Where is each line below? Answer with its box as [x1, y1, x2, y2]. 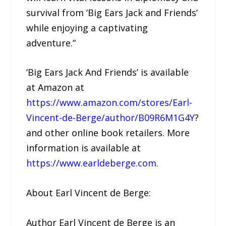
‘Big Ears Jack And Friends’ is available [26, 66, 189, 79]
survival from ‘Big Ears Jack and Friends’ [26, 6, 198, 19]
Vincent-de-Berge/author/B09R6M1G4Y [26, 111, 195, 124]
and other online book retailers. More [26, 127, 190, 139]
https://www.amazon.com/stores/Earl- [26, 96, 193, 109]
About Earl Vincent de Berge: [26, 187, 151, 199]
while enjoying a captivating [26, 21, 148, 34]
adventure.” [26, 36, 76, 49]
